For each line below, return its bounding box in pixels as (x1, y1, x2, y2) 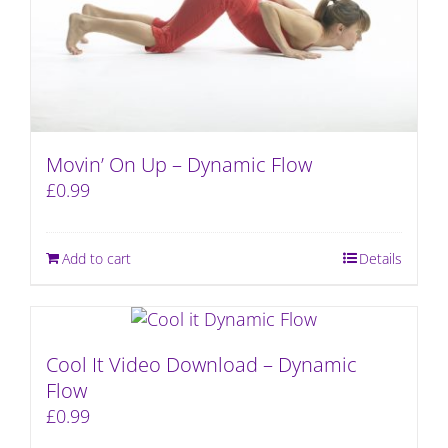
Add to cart (62, 249, 131, 269)
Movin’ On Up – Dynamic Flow (46, 151, 312, 179)
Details (359, 249, 402, 269)
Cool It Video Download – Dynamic (46, 351, 357, 379)
